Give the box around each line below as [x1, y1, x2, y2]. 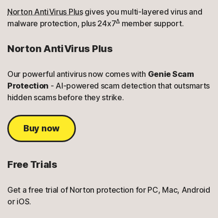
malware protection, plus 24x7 [7, 18, 116, 28]
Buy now [23, 123, 60, 133]
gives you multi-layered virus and [83, 7, 202, 17]
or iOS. [7, 197, 31, 206]
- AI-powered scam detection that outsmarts [49, 81, 210, 91]
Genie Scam [147, 69, 194, 79]
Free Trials [7, 159, 57, 170]
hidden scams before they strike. [7, 92, 124, 102]
